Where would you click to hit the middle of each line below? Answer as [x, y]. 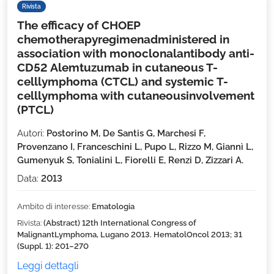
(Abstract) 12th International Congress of [120, 223]
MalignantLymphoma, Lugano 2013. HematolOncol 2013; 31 [130, 234]
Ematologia [113, 206]
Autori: [32, 133]
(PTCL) [35, 109]
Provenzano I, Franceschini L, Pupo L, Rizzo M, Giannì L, [135, 146]
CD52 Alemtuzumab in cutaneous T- [117, 67]
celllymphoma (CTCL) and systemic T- [123, 81]
